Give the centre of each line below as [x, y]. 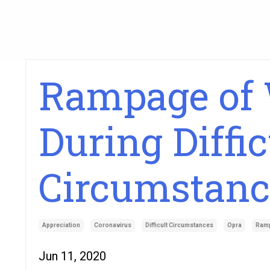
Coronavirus [113, 225]
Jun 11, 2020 [72, 256]
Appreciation [61, 225]
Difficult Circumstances [179, 225]
